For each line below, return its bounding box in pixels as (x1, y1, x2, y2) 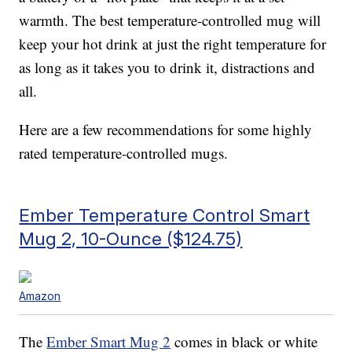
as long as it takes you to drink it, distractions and (19, 57, 316, 78)
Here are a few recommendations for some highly (19, 119, 313, 140)
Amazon (19, 289, 61, 303)
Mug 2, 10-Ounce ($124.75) (19, 228, 243, 250)
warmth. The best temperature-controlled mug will (19, 10, 321, 31)
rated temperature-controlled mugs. (19, 143, 229, 163)
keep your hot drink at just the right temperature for (19, 34, 327, 54)
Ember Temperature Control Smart (19, 204, 310, 226)
